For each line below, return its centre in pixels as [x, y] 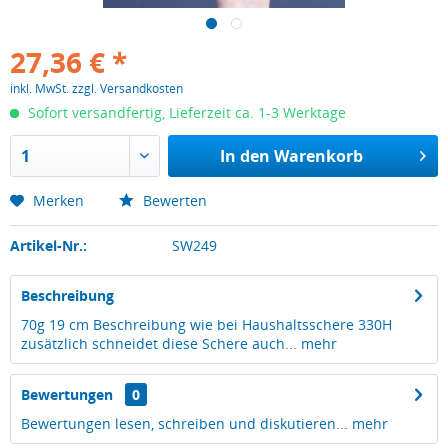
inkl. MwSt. [41, 88]
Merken [58, 200]
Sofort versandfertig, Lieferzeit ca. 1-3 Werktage [185, 112]
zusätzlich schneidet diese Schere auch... [159, 343]
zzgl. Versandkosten [127, 88]
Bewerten [173, 200]
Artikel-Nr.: [48, 245]
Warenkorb [318, 156]
